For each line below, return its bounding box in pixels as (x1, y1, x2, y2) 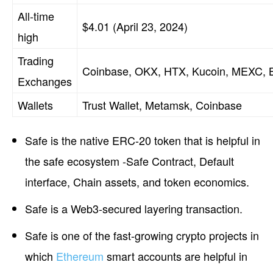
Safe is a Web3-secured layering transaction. (25, 200, 243, 216)
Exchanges (18, 73, 72, 89)
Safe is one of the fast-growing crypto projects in (25, 227, 259, 243)
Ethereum (56, 247, 104, 264)
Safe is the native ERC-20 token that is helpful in (25, 132, 260, 148)
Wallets (18, 96, 53, 113)
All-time (18, 7, 54, 24)
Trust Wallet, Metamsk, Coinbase (82, 96, 242, 113)
